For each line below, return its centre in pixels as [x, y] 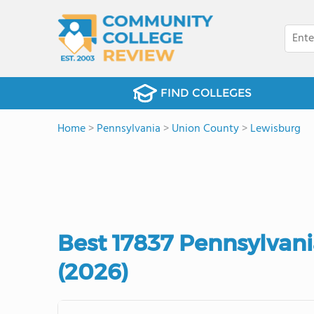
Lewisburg [275, 129]
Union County [205, 129]
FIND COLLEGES [206, 93]
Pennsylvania [129, 129]
